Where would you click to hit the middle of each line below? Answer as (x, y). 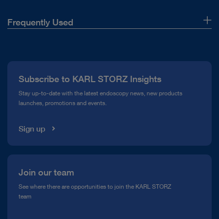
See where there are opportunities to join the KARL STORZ (95, 187)
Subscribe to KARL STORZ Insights (90, 78)
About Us (23, 42)
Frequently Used (40, 22)
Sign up (32, 129)
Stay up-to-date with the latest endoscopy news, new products (100, 93)
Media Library (30, 105)
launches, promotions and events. (62, 103)
